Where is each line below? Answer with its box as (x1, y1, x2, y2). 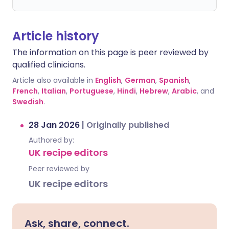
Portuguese (70, 86, 113, 96)
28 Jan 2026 (29, 119, 82, 131)
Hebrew (140, 86, 168, 96)
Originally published (86, 119, 169, 131)
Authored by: (29, 135, 74, 145)
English (95, 75, 121, 85)
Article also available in (12, 75, 93, 85)
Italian (41, 86, 66, 96)
